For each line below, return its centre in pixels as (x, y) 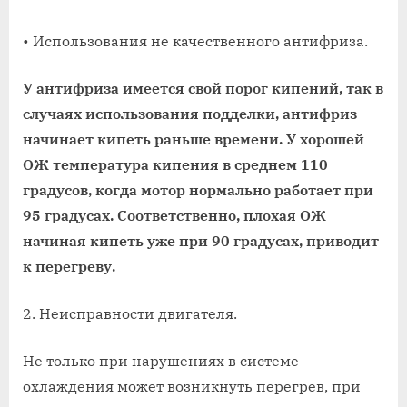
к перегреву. (69, 266)
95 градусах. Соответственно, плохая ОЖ (174, 215)
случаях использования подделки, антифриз (190, 113)
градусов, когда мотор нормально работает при (198, 189)
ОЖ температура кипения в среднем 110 (175, 164)
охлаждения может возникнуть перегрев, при (192, 386)
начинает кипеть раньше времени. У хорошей (194, 139)
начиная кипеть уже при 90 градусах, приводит (201, 240)
